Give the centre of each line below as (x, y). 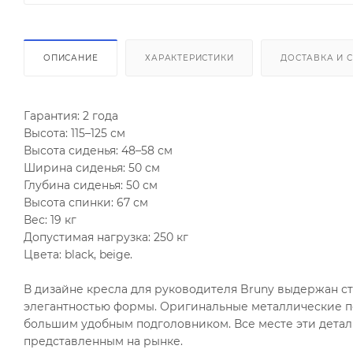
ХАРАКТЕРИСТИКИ (190, 58)
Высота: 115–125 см (74, 133)
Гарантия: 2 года (71, 115)
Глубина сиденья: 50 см (91, 185)
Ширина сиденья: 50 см (92, 167)
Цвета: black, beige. (78, 254)
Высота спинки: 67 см (86, 202)
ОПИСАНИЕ (71, 58)
